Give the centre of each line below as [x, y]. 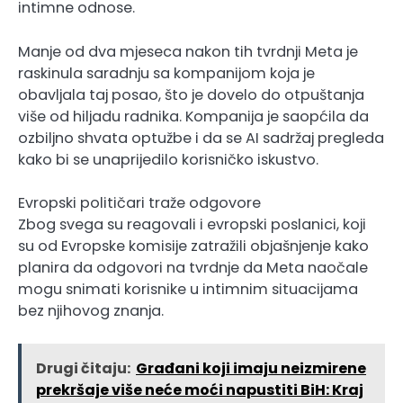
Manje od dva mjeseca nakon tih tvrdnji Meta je [188, 51]
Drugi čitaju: [83, 368]
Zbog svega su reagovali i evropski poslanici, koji [192, 224]
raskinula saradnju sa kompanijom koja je [166, 73]
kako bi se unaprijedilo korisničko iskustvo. [168, 159]
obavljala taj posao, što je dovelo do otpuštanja [191, 94]
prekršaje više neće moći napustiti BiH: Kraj [200, 390]
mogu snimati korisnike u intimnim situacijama [188, 289]
